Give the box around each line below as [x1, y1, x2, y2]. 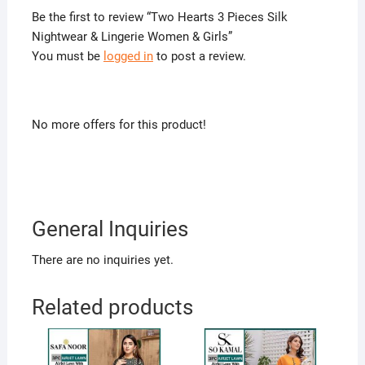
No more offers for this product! [31, 117, 206, 132]
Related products [31, 294, 193, 319]
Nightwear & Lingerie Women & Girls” [31, 29, 232, 44]
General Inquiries [31, 216, 188, 241]
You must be [31, 48, 103, 64]
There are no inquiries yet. [31, 252, 174, 267]
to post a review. [152, 48, 246, 64]
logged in [103, 48, 153, 64]
